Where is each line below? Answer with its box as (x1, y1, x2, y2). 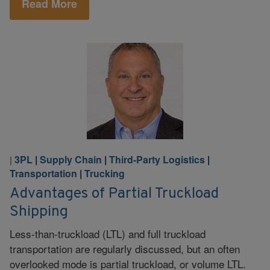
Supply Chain (40, 152, 102, 166)
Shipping (10, 202, 68, 221)
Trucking (84, 166, 125, 180)
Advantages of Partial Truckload (10, 184, 219, 203)
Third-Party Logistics (109, 152, 205, 166)
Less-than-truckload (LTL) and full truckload (10, 225, 206, 241)
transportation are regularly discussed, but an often (10, 240, 240, 256)
